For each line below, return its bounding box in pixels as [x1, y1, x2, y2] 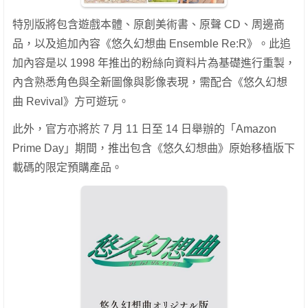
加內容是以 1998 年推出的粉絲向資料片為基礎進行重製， [12, 57, 296, 69]
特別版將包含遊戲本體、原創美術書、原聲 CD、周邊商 [12, 19, 285, 31]
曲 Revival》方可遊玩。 [12, 96, 129, 108]
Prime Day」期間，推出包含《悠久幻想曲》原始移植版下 [12, 142, 295, 155]
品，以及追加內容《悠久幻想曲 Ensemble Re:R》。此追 [12, 38, 291, 50]
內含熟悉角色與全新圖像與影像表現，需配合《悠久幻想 [12, 76, 287, 89]
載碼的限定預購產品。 [12, 162, 122, 174]
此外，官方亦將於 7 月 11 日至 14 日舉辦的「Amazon [12, 123, 276, 135]
